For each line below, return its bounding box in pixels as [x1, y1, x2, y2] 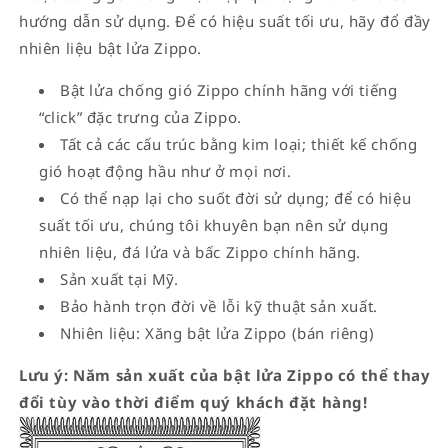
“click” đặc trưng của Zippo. [39, 106, 242, 127]
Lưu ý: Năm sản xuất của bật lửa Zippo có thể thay [19, 364, 431, 385]
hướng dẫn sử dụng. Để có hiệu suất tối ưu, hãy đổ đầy [19, 10, 431, 31]
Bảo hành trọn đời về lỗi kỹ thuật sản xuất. [60, 295, 378, 316]
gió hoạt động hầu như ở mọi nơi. [39, 160, 292, 181]
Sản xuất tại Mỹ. [60, 268, 179, 289]
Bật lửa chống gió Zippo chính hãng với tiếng [60, 79, 398, 100]
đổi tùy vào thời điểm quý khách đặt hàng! [19, 391, 368, 412]
